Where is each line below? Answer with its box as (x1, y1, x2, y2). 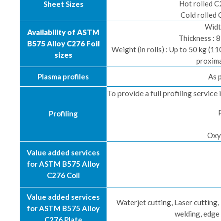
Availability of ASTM (27, 28, 99, 37)
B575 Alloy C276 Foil (27, 39, 100, 48)
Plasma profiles (37, 72, 89, 81)
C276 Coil (46, 171, 80, 180)
